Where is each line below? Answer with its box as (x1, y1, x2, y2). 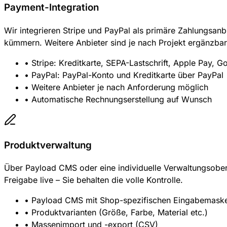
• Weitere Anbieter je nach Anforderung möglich (24, 82, 208, 92)
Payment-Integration (4, 2, 99, 14)
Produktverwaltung (4, 139, 92, 151)
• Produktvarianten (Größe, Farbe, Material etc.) (24, 207, 208, 218)
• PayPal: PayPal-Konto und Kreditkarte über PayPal (24, 69, 223, 80)
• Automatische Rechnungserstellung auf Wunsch (24, 94, 212, 104)
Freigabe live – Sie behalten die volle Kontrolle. (4, 175, 183, 185)
